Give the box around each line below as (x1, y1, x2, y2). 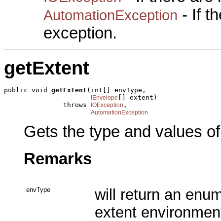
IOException (91, 102, 123, 109)
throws (4, 101, 91, 109)
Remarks (24, 149, 92, 168)
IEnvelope (91, 94, 118, 102)
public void (4, 86, 51, 94)
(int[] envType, (87, 86, 146, 94)
